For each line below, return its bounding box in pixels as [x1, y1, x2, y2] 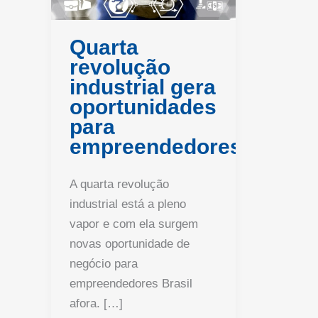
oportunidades [69, 95, 216, 119]
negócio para [69, 257, 138, 271]
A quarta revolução [69, 177, 169, 192]
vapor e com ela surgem [69, 217, 198, 231]
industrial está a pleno [69, 197, 186, 212]
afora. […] [69, 297, 123, 311]
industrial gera [69, 75, 216, 99]
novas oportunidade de [69, 237, 190, 251]
